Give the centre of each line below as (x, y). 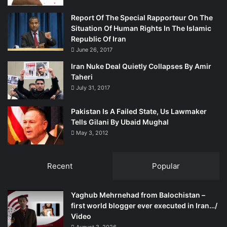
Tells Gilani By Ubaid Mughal (120, 122)
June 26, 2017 (94, 49)
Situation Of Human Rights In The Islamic (141, 28)
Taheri (82, 77)
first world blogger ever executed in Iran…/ (144, 205)
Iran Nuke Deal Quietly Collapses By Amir (141, 66)
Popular (166, 166)
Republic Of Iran (99, 39)
